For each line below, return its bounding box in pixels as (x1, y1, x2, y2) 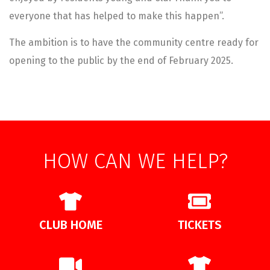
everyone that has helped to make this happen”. (9, 10, 224, 22)
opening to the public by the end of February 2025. (9, 55, 233, 67)
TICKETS (177, 218, 222, 233)
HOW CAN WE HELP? (42, 148, 228, 174)
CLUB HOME (39, 218, 102, 233)
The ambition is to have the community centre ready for (9, 37, 259, 49)
